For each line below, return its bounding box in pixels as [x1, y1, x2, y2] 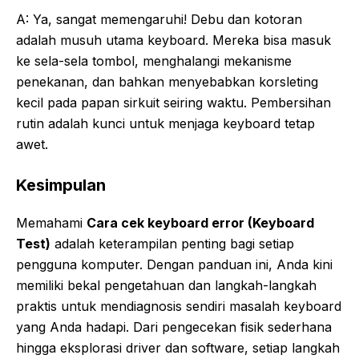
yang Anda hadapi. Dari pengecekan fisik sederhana [16, 318, 332, 335]
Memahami [16, 214, 87, 231]
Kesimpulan [16, 175, 106, 195]
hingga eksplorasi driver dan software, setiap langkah [16, 339, 340, 356]
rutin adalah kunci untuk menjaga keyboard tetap [16, 115, 315, 131]
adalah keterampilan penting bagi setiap [50, 235, 294, 252]
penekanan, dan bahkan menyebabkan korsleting [16, 73, 318, 90]
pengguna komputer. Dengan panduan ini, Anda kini [16, 256, 333, 272]
